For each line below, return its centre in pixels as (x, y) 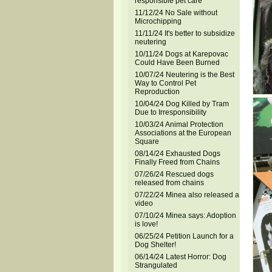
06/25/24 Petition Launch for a (184, 236)
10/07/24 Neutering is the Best (184, 75)
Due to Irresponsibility (170, 112)
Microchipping (158, 21)
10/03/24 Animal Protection (179, 124)
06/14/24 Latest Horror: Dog (180, 257)
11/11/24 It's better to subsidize (185, 33)
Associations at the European (183, 133)
